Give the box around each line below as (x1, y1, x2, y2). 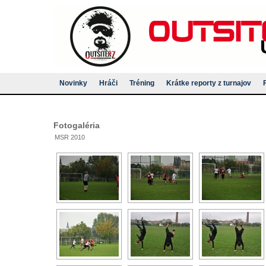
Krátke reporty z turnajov (166, 79, 251, 87)
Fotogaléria (53, 121, 100, 130)
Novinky (59, 79, 87, 87)
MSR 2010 (54, 133, 85, 141)
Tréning (129, 79, 154, 87)
